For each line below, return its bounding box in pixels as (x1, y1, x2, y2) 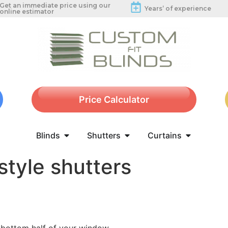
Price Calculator (79, 94, 149, 105)
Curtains (147, 130, 182, 140)
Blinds (36, 130, 60, 140)
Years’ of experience (145, 5, 211, 12)
